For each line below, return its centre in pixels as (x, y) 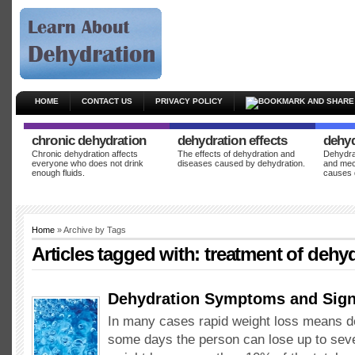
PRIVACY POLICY (189, 101)
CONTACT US (107, 101)
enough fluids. (58, 173)
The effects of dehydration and (236, 154)
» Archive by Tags (90, 230)
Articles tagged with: (118, 254)
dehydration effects (233, 141)
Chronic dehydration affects (85, 154)
